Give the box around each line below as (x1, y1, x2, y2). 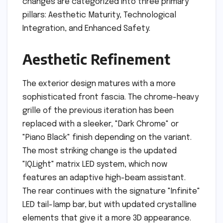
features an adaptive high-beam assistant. (22, 173, 186, 182)
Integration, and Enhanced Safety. (22, 24, 150, 33)
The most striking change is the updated (22, 146, 177, 155)
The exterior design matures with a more (22, 79, 176, 88)
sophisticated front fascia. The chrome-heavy (22, 93, 199, 102)
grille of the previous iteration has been (22, 106, 174, 115)
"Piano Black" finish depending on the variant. (22, 133, 192, 142)
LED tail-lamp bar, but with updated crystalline (22, 200, 197, 209)
